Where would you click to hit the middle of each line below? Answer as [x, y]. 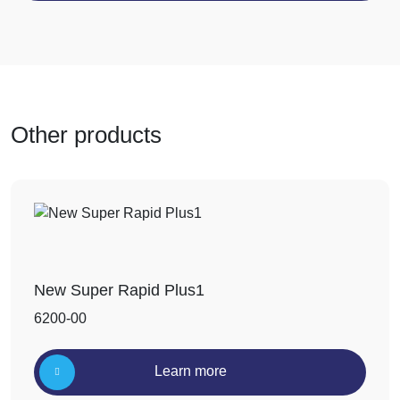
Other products [86, 135]
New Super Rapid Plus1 [119, 290]
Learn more [191, 371]
